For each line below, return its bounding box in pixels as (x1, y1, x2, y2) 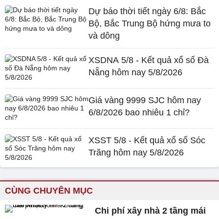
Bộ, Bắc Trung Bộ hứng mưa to (88, 18, 211, 28)
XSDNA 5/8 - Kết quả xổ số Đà (88, 55, 209, 65)
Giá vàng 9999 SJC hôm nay (88, 95, 201, 105)
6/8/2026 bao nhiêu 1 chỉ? (88, 107, 190, 117)
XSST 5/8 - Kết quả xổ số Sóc (88, 135, 206, 145)
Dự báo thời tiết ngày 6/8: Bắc (88, 6, 206, 16)
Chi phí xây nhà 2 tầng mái (95, 205, 206, 216)
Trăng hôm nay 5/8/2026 (88, 147, 184, 157)
